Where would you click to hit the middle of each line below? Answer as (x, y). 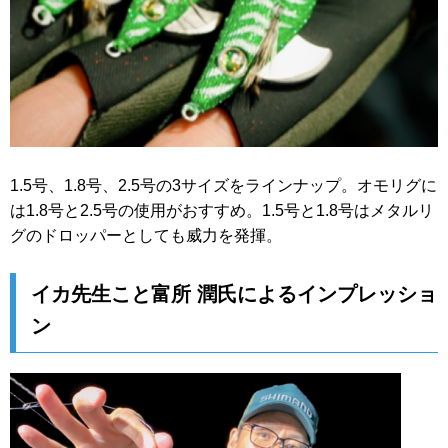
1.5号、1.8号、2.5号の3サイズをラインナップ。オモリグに (223, 185)
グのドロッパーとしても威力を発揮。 (146, 235)
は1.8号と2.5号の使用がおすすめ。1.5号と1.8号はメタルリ (222, 210)
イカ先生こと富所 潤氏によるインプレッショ (234, 294)
